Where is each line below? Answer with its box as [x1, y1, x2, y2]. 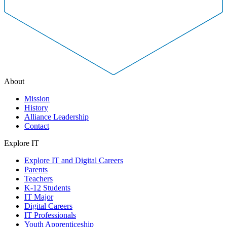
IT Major [24, 192, 53, 201]
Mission [24, 94, 50, 103]
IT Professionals [24, 210, 76, 219]
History [24, 103, 48, 112]
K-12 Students [24, 183, 70, 192]
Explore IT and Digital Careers [24, 156, 123, 165]
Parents [24, 165, 48, 174]
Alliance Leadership [24, 112, 89, 121]
